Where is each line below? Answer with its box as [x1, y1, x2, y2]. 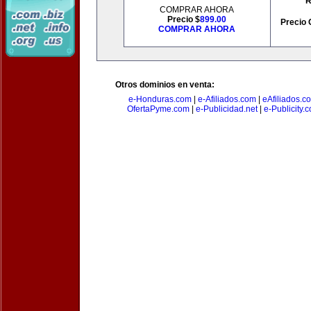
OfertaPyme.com [126, 104, 190, 114]
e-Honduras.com [128, 94, 192, 104]
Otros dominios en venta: [115, 80, 215, 90]
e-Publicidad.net [195, 104, 258, 114]
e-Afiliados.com [197, 94, 256, 104]
